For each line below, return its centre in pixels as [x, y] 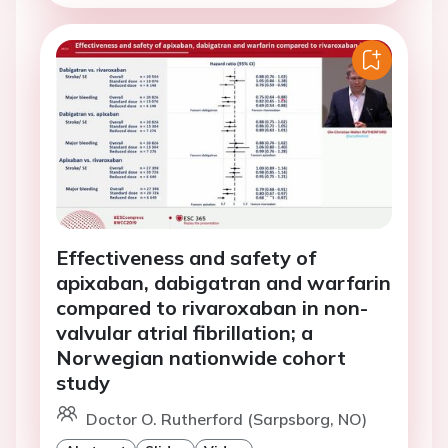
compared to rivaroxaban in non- [212, 308]
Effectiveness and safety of [186, 258]
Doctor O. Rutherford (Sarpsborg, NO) [226, 419]
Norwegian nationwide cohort [201, 358]
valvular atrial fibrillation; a [184, 333]
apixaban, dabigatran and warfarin [223, 283]
